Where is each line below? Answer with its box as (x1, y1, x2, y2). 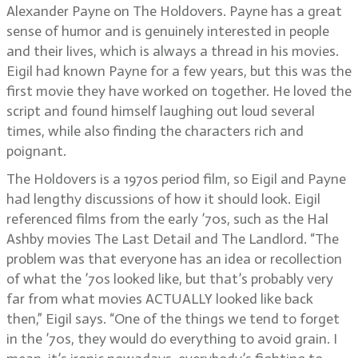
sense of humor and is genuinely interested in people (6, 22, 329, 40)
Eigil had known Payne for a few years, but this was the (6, 62, 352, 80)
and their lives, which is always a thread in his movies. (6, 42, 339, 60)
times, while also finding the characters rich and (6, 122, 304, 140)
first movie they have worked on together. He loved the (6, 82, 352, 100)
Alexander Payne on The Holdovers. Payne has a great (6, 2, 342, 20)
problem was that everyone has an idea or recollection (6, 250, 342, 268)
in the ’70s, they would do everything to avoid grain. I (6, 330, 337, 348)
